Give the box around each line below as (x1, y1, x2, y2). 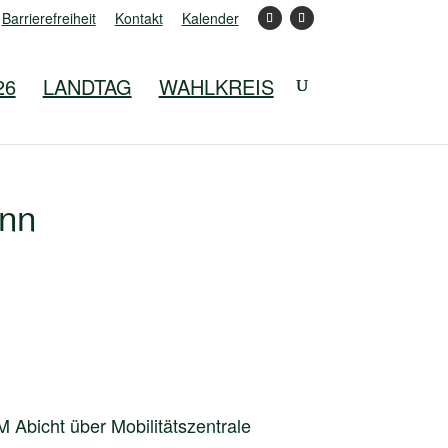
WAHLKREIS (158, 72, 274, 101)
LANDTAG (42, 72, 132, 101)
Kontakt (114, 7, 163, 28)
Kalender (181, 7, 239, 28)
